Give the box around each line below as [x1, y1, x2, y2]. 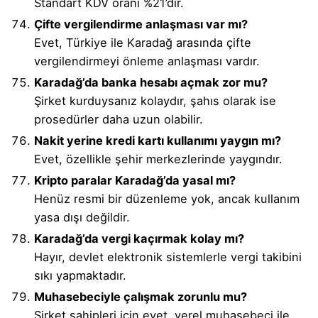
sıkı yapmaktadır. [34, 268, 126, 283]
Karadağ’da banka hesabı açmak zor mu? [34, 75, 268, 90]
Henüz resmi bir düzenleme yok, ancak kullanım [34, 192, 300, 207]
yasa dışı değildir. [34, 210, 130, 225]
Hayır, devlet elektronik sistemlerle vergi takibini [34, 250, 302, 265]
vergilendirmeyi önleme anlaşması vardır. [34, 54, 260, 69]
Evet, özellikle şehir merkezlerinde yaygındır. [34, 152, 283, 167]
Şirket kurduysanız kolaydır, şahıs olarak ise [34, 94, 276, 109]
